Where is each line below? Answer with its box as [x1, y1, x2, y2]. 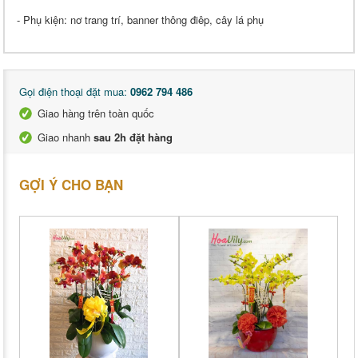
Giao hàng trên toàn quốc [38, 105, 154, 121]
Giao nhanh [38, 129, 93, 145]
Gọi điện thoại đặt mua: [19, 84, 130, 100]
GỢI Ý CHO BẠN [19, 175, 123, 195]
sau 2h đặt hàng [93, 129, 173, 145]
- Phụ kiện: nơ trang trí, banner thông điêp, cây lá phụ [17, 12, 264, 28]
